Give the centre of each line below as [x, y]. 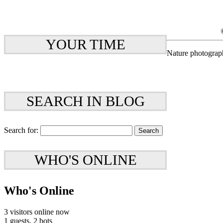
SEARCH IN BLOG [85, 101]
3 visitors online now [37, 212]
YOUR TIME [85, 44]
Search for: [21, 130]
